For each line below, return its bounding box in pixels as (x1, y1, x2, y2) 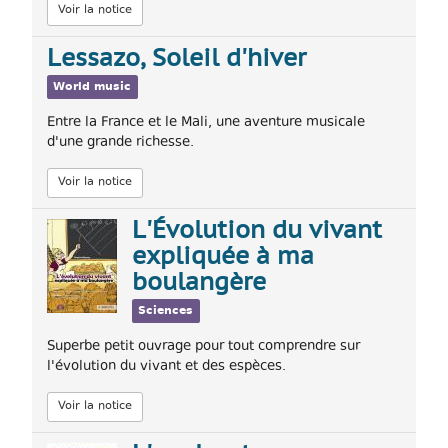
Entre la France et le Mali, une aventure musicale (47, 112, 365, 133)
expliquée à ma (132, 244, 314, 271)
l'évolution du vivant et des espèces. (47, 356, 286, 377)
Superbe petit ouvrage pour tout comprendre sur (47, 336, 360, 357)
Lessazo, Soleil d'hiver (47, 46, 306, 73)
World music (53, 78, 132, 96)
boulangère (132, 270, 266, 297)
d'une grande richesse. (47, 132, 194, 153)
